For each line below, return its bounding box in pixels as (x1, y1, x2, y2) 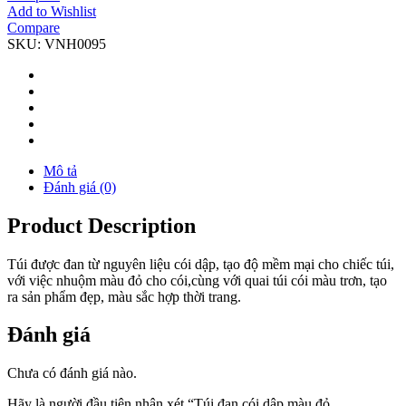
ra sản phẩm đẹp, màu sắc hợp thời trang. (7, 288, 241, 304)
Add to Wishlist (7, 3, 96, 19)
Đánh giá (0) (43, 179, 116, 195)
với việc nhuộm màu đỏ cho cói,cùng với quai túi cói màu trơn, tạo (7, 272, 387, 288)
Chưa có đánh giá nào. (7, 365, 137, 382)
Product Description (7, 213, 196, 237)
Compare (7, 19, 60, 35)
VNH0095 (44, 35, 106, 52)
